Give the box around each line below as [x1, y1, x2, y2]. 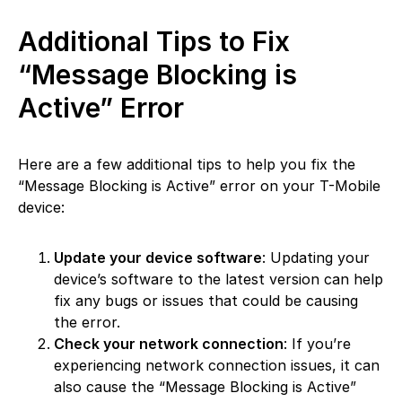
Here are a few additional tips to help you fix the [18, 155, 355, 174]
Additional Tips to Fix [18, 25, 290, 58]
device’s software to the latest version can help [54, 270, 383, 289]
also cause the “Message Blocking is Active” [54, 378, 356, 397]
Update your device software [54, 249, 262, 267]
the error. [54, 313, 120, 332]
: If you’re [284, 335, 351, 354]
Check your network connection [54, 335, 284, 354]
